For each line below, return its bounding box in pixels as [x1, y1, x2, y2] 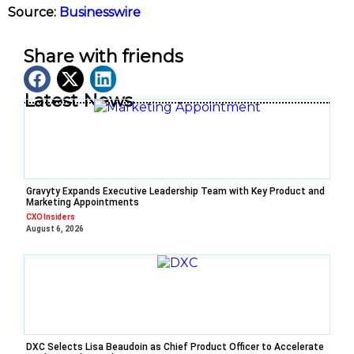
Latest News [24, 89, 133, 111]
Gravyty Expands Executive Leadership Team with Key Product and [26, 185, 325, 197]
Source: [8, 5, 59, 21]
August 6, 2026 [26, 224, 84, 233]
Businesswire [59, 5, 141, 21]
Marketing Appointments [26, 196, 139, 208]
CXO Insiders [26, 212, 75, 221]
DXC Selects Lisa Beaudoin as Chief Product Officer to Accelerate [26, 341, 324, 352]
